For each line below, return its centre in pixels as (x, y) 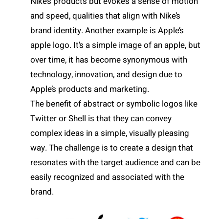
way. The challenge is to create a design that (112, 148)
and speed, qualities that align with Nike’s (106, 16)
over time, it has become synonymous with (109, 60)
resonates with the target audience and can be (116, 162)
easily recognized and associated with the (108, 177)
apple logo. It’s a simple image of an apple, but (116, 45)
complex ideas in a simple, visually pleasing (110, 133)
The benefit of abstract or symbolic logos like (114, 104)
